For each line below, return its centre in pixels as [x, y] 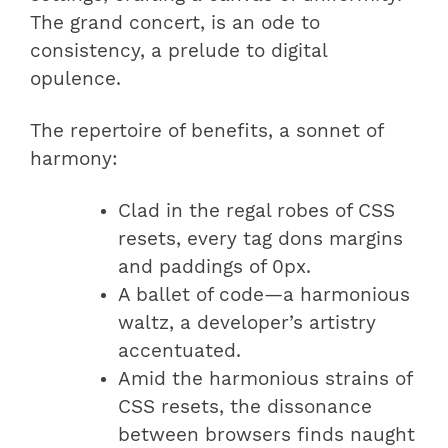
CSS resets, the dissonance [245, 407]
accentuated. [179, 351]
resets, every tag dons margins [260, 239]
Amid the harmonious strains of [265, 379]
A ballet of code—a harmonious [264, 295]
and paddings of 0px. [214, 267]
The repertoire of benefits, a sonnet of [206, 131]
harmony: [74, 159]
